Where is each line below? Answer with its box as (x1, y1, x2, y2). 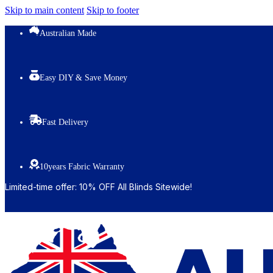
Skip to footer (87, 5, 139, 15)
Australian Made (40, 29, 96, 38)
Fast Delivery (42, 118, 89, 127)
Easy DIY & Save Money (40, 73, 127, 82)
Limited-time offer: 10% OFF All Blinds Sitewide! (5, 182, 192, 192)
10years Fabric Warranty (40, 162, 124, 171)
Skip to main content (5, 5, 84, 15)
